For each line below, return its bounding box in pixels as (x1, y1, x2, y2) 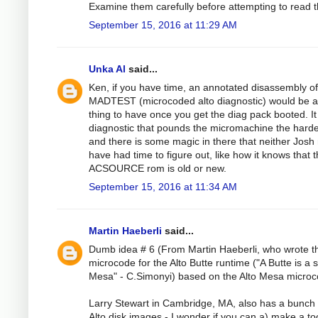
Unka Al (89, 63, 126, 75)
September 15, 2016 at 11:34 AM (89, 181, 237, 193)
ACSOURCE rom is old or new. (89, 163, 226, 175)
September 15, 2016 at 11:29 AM (89, 19, 237, 31)
